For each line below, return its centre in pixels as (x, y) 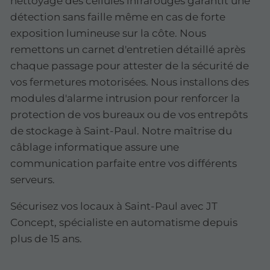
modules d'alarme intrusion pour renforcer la (125, 99)
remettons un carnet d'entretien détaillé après (128, 50)
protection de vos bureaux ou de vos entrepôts (129, 115)
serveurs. (33, 180)
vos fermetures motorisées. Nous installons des (130, 82)
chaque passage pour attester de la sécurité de (130, 66)
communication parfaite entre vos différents (124, 164)
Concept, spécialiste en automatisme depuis (124, 223)
